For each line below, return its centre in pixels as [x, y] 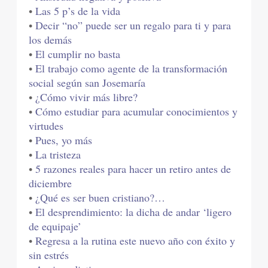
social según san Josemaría [87, 83]
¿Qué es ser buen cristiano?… [100, 198]
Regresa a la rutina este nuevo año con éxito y [135, 241]
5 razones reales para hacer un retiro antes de [133, 169]
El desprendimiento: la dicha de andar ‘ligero [134, 212]
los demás [51, 40]
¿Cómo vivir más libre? [87, 97]
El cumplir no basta [78, 54]
